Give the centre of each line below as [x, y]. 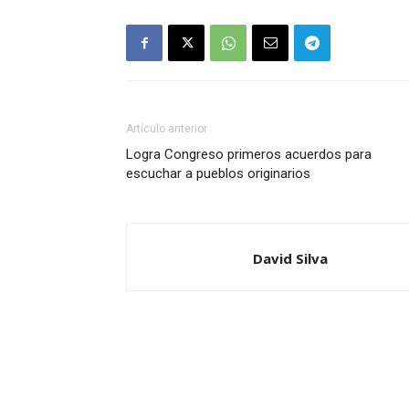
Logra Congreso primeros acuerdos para [249, 154]
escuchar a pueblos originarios [218, 173]
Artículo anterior [167, 129]
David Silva [290, 258]
